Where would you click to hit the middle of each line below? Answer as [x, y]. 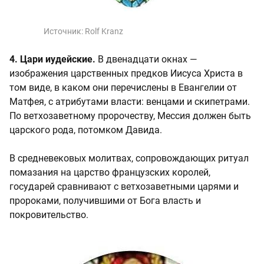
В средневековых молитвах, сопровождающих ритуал [129, 159]
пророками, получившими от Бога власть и [105, 201]
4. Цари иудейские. [52, 60]
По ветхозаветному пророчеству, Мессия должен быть [130, 116]
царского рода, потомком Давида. [86, 130]
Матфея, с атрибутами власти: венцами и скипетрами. [130, 102]
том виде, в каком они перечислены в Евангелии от [123, 88]
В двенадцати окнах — [146, 60]
